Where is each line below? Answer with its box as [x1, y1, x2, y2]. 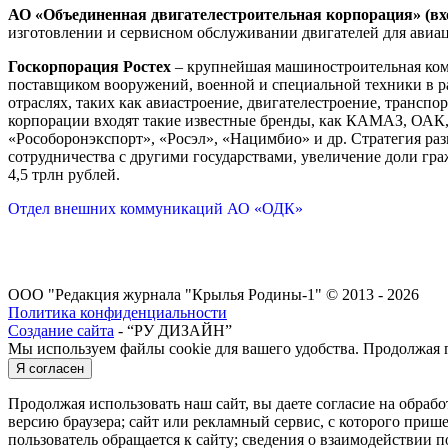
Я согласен [16, 360, 84, 376]
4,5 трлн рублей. [8, 165, 120, 183]
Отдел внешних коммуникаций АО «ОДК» [8, 199, 303, 217]
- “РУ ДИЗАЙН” [114, 321, 232, 339]
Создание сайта [8, 321, 114, 339]
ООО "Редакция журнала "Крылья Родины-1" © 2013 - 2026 [8, 285, 419, 303]
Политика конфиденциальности [8, 303, 227, 321]
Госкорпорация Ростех [8, 57, 171, 75]
